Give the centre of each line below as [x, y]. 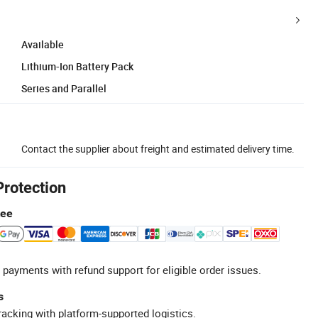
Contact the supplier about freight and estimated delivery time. [158, 148]
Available [43, 44]
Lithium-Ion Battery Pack [77, 66]
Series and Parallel [64, 88]
